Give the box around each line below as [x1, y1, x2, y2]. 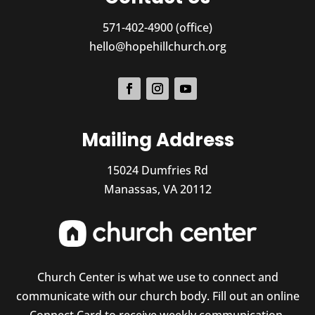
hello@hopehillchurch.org [89, 38, 226, 54]
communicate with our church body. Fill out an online [15, 288, 300, 304]
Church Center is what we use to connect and [37, 269, 278, 285]
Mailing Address [81, 127, 234, 153]
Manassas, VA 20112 [103, 181, 212, 197]
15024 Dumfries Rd [107, 162, 208, 178]
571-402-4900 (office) [103, 19, 212, 35]
